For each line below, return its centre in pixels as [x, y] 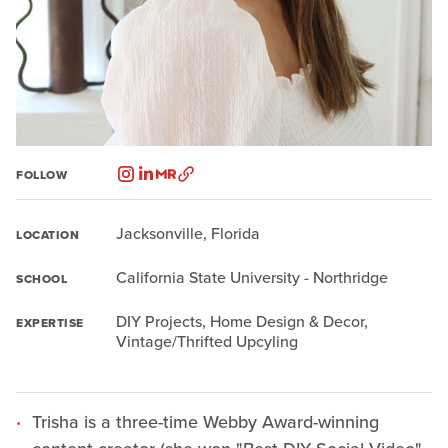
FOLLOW [41, 175]
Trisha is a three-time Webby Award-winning [205, 422]
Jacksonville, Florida [188, 233]
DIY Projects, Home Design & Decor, [242, 321]
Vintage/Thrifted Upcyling [207, 341]
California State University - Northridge [252, 277]
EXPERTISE [50, 323]
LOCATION [47, 235]
